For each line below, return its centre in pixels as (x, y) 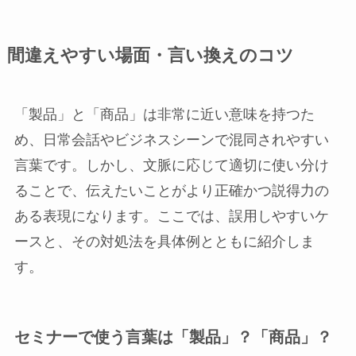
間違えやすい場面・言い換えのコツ (150, 55)
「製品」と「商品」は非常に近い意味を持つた (164, 114)
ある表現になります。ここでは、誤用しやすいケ (171, 216)
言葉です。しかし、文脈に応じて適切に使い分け (171, 165)
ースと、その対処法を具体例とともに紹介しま (164, 241)
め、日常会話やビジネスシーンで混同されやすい (171, 139)
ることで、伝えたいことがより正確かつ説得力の (171, 190)
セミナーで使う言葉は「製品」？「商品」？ (173, 337)
